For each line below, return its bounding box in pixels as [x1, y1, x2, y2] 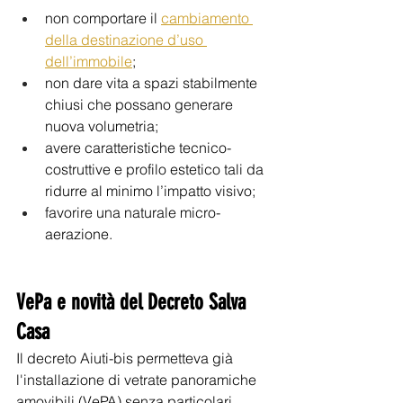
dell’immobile [45, 52, 132, 70]
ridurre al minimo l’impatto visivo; [45, 182, 255, 200]
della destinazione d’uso [45, 31, 207, 49]
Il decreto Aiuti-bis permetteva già [16, 349, 237, 367]
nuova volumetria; [45, 117, 158, 135]
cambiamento [161, 9, 253, 27]
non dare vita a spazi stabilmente [45, 74, 261, 92]
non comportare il [45, 9, 161, 27]
